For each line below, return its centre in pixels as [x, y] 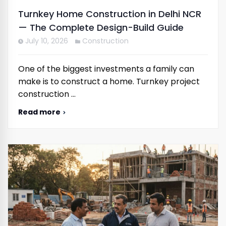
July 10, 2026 [47, 41]
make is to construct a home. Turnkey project [109, 81]
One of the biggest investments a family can [106, 69]
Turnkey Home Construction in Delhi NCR [110, 14]
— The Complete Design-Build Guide [101, 27]
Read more [39, 112]
